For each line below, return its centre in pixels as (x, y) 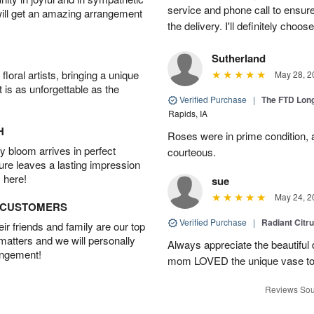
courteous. (192, 151)
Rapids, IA (188, 113)
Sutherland (239, 58)
